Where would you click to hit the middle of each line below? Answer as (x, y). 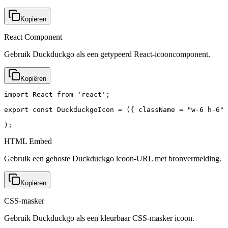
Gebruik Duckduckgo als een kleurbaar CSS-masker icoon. (99, 218)
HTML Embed (28, 141)
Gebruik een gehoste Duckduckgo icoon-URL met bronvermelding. (113, 158)
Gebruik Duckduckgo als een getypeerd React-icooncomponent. (107, 54)
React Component (33, 37)
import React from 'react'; (57, 94)
